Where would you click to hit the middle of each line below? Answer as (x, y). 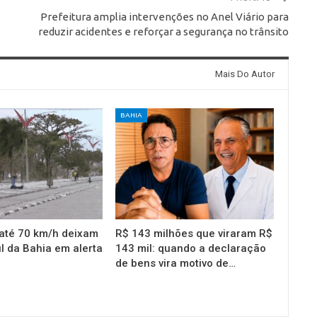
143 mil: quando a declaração (191, 248)
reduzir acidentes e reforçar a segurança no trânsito (163, 32)
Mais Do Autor (244, 74)
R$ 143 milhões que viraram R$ (194, 233)
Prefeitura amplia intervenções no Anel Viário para (164, 17)
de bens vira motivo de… (176, 263)
